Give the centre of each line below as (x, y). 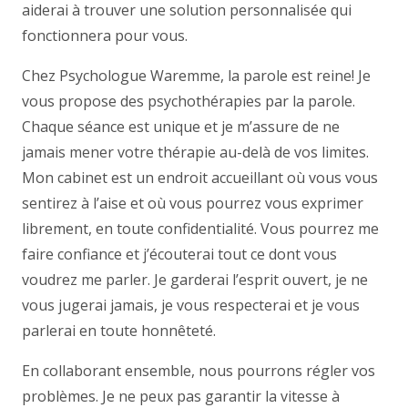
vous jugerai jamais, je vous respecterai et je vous (191, 305)
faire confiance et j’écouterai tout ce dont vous (179, 254)
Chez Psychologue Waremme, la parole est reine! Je (196, 75)
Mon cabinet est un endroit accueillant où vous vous (200, 177)
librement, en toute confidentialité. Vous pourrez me (200, 228)
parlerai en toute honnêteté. (119, 330)
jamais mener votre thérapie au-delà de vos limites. (195, 152)
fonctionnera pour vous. (105, 35)
